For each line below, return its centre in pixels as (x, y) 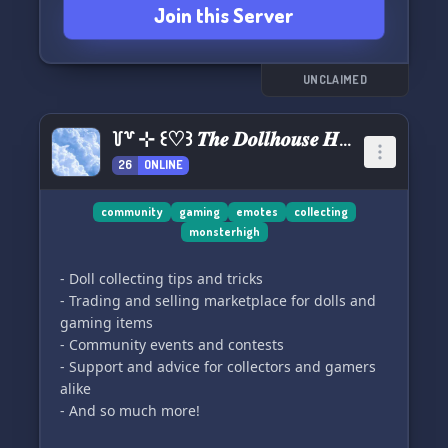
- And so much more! (130, 410)
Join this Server (224, 15)
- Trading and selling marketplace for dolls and (218, 300)
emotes (256, 211)
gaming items (106, 322)
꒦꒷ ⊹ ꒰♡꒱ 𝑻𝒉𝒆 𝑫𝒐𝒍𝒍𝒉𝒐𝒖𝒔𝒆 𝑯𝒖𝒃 (345, 138)
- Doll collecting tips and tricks (161, 278)
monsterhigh (224, 231)
